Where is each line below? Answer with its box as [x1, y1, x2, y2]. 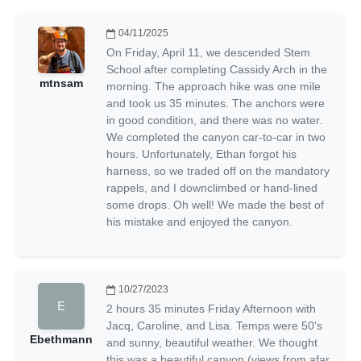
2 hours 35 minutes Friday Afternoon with [106, 301, 316, 315]
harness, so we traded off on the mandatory [106, 164, 330, 177]
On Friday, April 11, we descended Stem [106, 45, 310, 59]
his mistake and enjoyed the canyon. [106, 214, 293, 228]
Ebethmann [30, 332, 93, 346]
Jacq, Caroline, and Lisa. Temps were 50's [106, 318, 322, 332]
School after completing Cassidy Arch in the [106, 62, 327, 76]
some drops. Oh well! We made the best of [106, 197, 324, 211]
